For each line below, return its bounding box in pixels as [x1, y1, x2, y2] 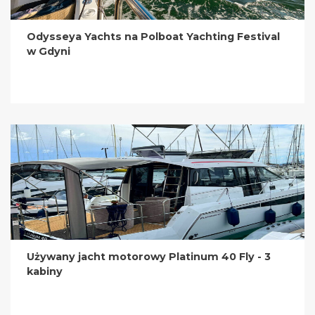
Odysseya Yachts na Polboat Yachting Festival [27, 30, 281, 44]
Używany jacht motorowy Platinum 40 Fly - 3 [27, 250, 271, 264]
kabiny [27, 265, 63, 278]
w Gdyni [27, 45, 71, 58]
